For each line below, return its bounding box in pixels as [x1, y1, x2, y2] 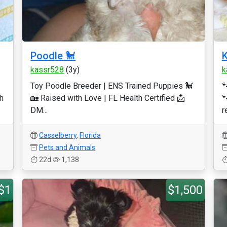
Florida [80, 131, 101, 139]
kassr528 [30, 65, 64, 74]
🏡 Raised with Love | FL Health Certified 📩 [30, 93, 185, 103]
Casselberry [39, 131, 77, 139]
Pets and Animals [39, 143, 96, 152]
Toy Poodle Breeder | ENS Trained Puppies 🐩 [30, 81, 194, 91]
